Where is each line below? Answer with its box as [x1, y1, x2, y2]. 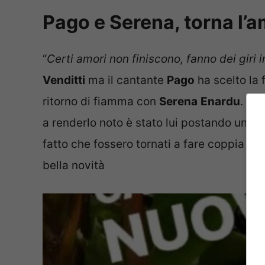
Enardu [201, 95, 240, 109]
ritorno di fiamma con [43, 95, 159, 109]
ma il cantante [85, 73, 167, 88]
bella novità [43, 159, 105, 173]
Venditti [43, 73, 85, 88]
